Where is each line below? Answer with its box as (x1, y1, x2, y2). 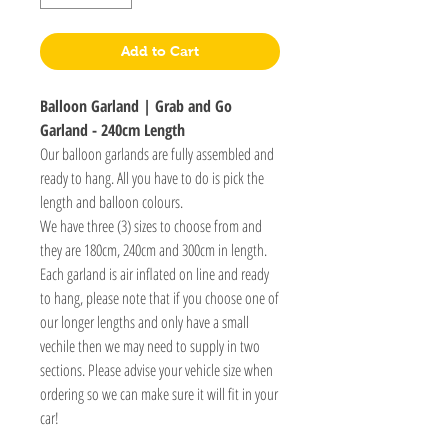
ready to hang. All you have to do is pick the (40, 166, 264, 189)
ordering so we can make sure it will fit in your (40, 382, 278, 405)
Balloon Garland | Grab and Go (40, 94, 232, 117)
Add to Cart (121, 42, 199, 59)
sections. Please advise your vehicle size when (40, 358, 273, 381)
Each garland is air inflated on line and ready (40, 262, 269, 285)
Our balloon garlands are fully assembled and (40, 142, 274, 165)
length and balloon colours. (40, 190, 183, 213)
